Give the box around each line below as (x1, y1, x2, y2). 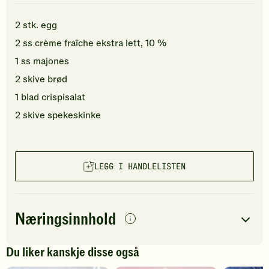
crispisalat (41, 91, 85, 104)
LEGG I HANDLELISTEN (94, 161, 186, 172)
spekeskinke (47, 109, 101, 122)
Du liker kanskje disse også (6, 244, 139, 262)
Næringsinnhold (15, 208, 116, 231)
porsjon (32, 238, 64, 252)
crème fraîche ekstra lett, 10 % (35, 37, 166, 50)
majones (33, 55, 69, 68)
